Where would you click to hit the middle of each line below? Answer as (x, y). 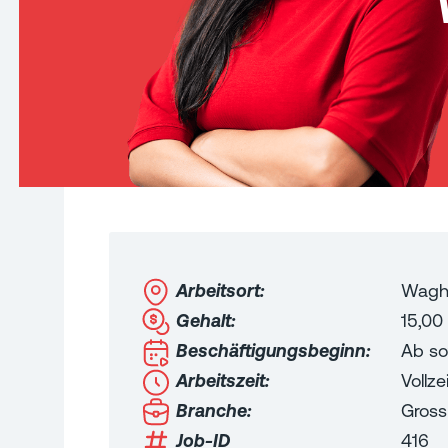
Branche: (213, 410)
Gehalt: (205, 320)
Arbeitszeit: (222, 380)
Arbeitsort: (220, 290)
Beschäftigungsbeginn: (273, 350)
